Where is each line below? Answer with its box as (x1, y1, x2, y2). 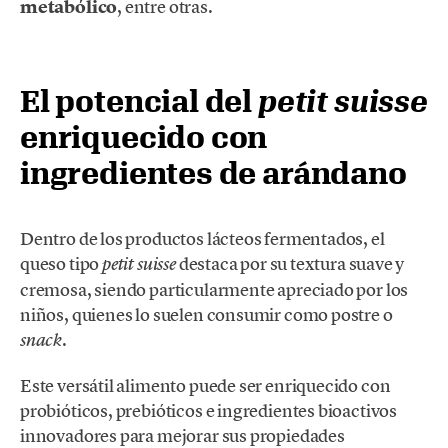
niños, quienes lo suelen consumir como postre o (20, 303, 393, 327)
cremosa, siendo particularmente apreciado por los (20, 278, 409, 302)
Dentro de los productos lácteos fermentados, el (20, 227, 385, 251)
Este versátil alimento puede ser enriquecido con (20, 373, 391, 397)
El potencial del (20, 83, 258, 119)
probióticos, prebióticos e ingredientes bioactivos (20, 398, 398, 422)
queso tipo (20, 252, 103, 276)
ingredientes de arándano (20, 155, 407, 191)
